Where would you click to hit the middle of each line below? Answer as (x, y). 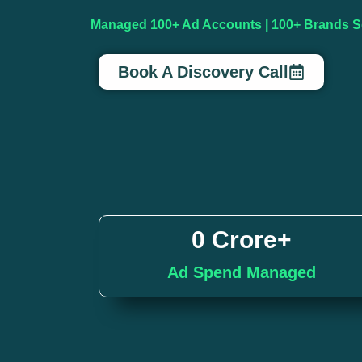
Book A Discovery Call (203, 72)
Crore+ (251, 240)
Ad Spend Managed (241, 273)
